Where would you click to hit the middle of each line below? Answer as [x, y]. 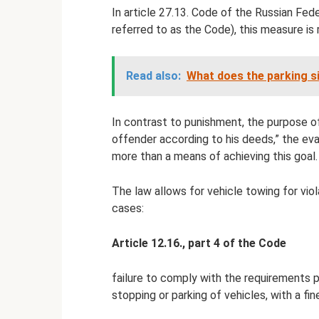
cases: [128, 208]
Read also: [153, 75]
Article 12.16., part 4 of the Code [199, 243]
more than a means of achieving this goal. [215, 156]
